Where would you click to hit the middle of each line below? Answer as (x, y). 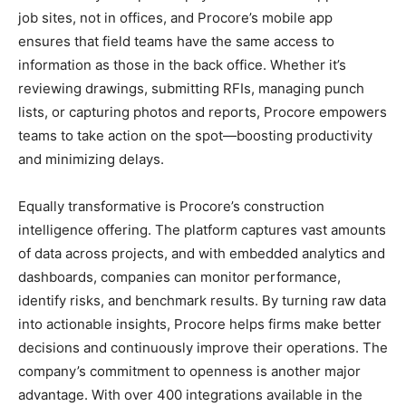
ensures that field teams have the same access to (176, 41)
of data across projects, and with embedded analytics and (202, 253)
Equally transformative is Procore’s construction (171, 206)
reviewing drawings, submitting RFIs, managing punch (191, 88)
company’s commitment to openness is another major (189, 371)
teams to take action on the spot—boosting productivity (195, 135)
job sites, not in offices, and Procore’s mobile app (175, 18)
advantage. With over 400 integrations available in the (190, 395)
